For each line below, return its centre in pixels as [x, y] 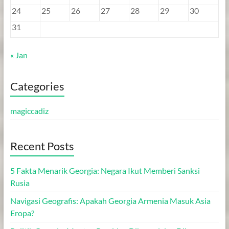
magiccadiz [29, 110]
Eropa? [22, 213]
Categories [37, 86]
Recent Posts [42, 146]
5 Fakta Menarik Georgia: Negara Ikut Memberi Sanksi [105, 170]
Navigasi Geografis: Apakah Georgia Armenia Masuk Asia [110, 200]
